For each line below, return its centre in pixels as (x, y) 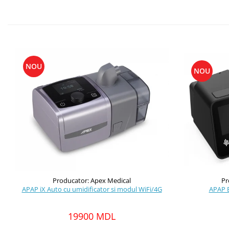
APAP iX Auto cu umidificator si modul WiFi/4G (92, 189)
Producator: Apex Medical (92, 180)
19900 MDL (92, 216)
